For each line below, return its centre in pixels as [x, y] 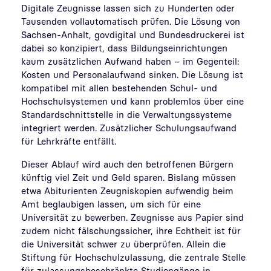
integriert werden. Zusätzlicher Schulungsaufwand [129, 128]
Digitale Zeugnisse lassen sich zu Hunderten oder [128, 8]
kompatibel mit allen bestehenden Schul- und [119, 88]
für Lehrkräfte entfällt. [69, 141]
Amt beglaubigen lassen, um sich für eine [111, 204]
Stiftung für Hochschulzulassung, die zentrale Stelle [133, 257]
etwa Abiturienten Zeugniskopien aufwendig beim [127, 191]
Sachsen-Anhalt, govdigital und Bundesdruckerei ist [133, 34]
